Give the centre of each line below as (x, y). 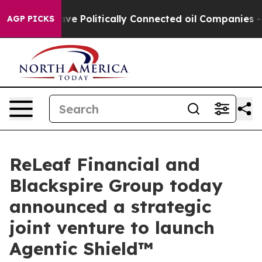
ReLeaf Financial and (105, 164)
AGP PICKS (31, 19)
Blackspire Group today (116, 185)
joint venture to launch (112, 227)
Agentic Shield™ (81, 249)
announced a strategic (110, 206)
